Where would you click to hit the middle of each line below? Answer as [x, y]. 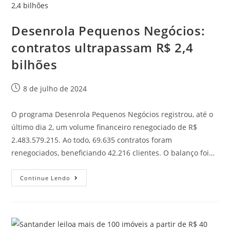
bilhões [34, 64]
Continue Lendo [45, 178]
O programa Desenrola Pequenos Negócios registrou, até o [112, 114]
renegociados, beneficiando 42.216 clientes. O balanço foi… [113, 152]
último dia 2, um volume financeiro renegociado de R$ [104, 127]
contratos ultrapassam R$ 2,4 [102, 47]
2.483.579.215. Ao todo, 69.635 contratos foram [92, 140]
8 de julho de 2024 [55, 88]
